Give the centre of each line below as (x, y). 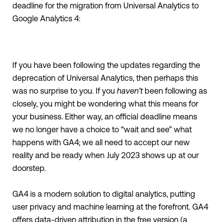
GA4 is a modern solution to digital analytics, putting (104, 194)
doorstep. (29, 168)
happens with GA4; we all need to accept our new (101, 142)
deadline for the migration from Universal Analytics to (106, 6)
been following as (175, 91)
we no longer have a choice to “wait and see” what (102, 130)
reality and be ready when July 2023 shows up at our (106, 155)
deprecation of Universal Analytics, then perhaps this (105, 78)
